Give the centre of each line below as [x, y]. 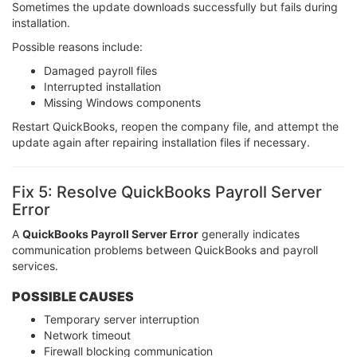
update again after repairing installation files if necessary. [161, 143]
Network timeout [87, 335]
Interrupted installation [102, 87]
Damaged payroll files [100, 71]
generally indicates [249, 234]
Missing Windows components [122, 103]
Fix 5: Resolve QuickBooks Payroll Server [167, 192]
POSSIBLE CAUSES [73, 297]
